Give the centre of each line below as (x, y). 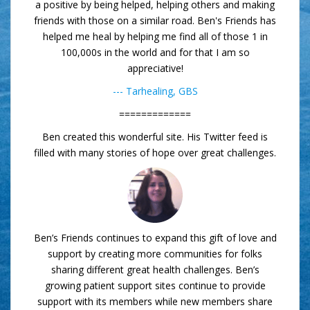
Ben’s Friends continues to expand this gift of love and (155, 237)
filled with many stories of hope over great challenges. (155, 152)
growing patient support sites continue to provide (155, 285)
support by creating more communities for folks (155, 253)
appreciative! (155, 68)
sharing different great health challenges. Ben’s (155, 269)
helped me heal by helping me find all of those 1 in (155, 36)
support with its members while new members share (155, 301)
